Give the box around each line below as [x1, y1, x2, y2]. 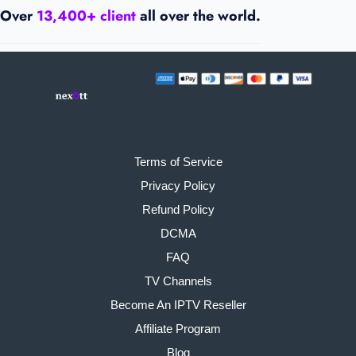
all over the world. [136, 6, 261, 27]
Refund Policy [141, 203, 215, 217]
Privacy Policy [141, 179, 215, 193]
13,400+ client [37, 6, 136, 27]
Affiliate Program [135, 322, 221, 336]
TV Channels [144, 274, 212, 288]
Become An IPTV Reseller [110, 298, 246, 312]
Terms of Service [133, 155, 222, 169]
